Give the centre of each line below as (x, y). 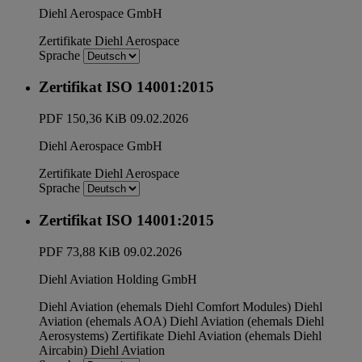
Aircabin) (63, 350)
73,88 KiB (93, 251)
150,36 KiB (97, 119)
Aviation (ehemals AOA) (103, 321)
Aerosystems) (74, 335)
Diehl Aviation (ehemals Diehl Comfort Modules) (165, 306)
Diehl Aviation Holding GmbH (118, 279)
